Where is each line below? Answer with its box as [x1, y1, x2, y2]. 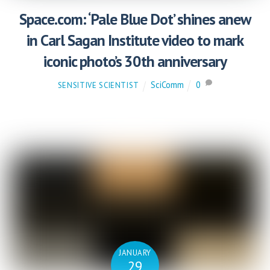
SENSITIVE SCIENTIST [57, 80, 140, 91]
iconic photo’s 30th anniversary [43, 51, 227, 72]
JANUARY [119, 248, 151, 259]
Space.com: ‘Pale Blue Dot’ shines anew [19, 9, 251, 30]
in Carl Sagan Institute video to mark [27, 30, 243, 51]
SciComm [150, 79, 184, 91]
